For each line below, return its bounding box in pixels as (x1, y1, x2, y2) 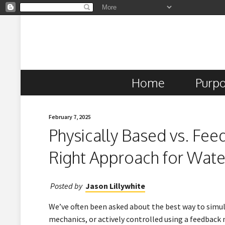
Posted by (50, 180, 84, 191)
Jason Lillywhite (85, 180, 145, 191)
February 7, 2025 (49, 113, 91, 121)
